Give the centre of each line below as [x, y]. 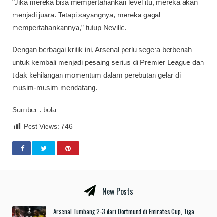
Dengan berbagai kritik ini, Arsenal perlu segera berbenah [102, 49]
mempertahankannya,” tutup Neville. [69, 27]
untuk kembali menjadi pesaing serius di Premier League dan [108, 62]
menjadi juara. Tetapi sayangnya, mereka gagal [86, 15]
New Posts [116, 192]
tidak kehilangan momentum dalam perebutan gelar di [96, 75]
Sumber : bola [34, 109]
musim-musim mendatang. [55, 87]
